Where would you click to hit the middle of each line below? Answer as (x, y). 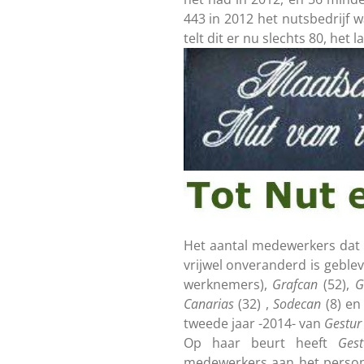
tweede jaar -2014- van (253, 323)
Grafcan (295, 284)
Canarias (208, 303)
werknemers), (228, 284)
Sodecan (297, 303)
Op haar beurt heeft (261, 342)
